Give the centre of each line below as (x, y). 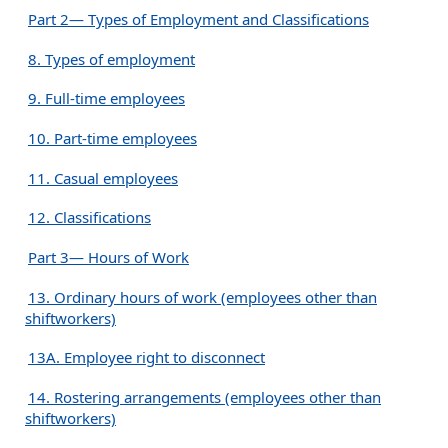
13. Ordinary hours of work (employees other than (202, 296)
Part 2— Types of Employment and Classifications (198, 18)
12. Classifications (89, 217)
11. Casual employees (103, 177)
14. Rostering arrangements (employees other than (204, 396)
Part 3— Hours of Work (108, 256)
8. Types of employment (111, 58)
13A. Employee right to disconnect (146, 357)
